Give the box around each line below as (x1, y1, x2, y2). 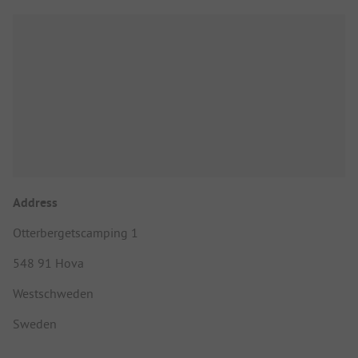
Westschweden (13, 284, 93, 301)
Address (13, 193, 58, 211)
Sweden (13, 315, 57, 332)
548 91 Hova (13, 254, 84, 271)
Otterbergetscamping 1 (13, 224, 138, 241)
